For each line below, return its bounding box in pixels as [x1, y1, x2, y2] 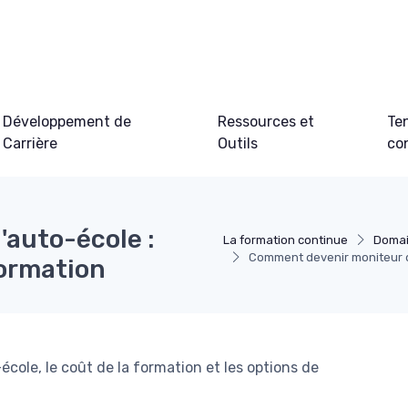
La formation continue [222, 232, 348, 247]
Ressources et [218, 112, 315, 130]
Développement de [3, 112, 132, 130]
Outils [218, 134, 259, 152]
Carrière [3, 134, 58, 152]
